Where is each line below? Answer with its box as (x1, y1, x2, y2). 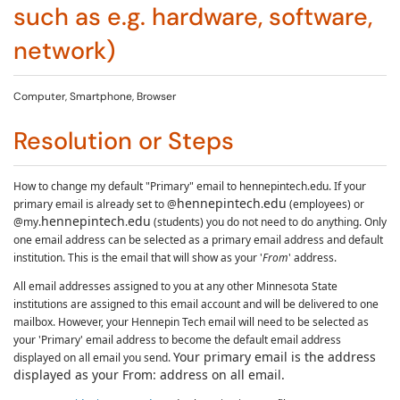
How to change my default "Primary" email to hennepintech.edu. (13, 179, 334, 194)
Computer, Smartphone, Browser (13, 89, 176, 104)
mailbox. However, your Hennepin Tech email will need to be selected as (13, 314, 369, 329)
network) (13, 35, 134, 66)
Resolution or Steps (13, 125, 240, 156)
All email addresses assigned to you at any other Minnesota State (13, 279, 337, 294)
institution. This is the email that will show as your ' (13, 250, 262, 265)
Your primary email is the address (173, 348, 376, 365)
